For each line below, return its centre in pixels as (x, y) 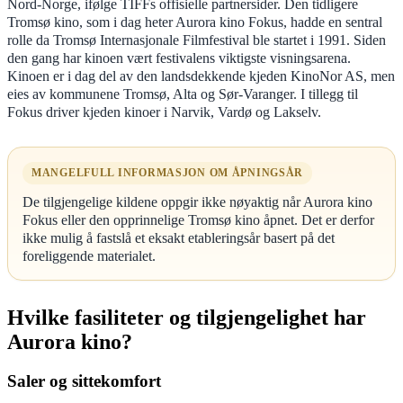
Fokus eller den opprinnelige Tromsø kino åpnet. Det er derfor (198, 219)
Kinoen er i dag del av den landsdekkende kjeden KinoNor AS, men (201, 76)
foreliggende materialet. (89, 255)
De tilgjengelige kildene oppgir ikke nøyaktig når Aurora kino (197, 201)
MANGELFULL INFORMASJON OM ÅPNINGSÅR (168, 172)
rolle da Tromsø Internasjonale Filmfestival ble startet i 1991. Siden (197, 40)
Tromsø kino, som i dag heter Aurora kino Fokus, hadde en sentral (195, 22)
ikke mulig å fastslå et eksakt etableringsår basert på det (179, 237)
